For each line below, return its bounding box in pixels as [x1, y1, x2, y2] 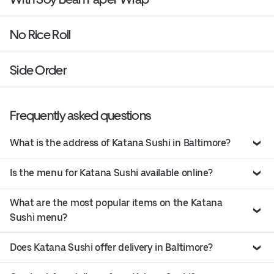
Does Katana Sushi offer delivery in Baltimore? [10, 241, 213, 253]
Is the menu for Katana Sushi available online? [10, 166, 213, 179]
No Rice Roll [10, 26, 71, 42]
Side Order [10, 62, 67, 78]
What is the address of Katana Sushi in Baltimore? [10, 136, 231, 149]
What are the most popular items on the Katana [10, 196, 223, 209]
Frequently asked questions [10, 107, 151, 123]
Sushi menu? [10, 211, 67, 223]
